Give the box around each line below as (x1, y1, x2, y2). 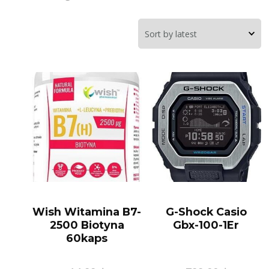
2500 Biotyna (49, 219, 124, 232)
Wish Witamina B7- (32, 205, 142, 219)
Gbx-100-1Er (173, 219, 240, 232)
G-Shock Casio (165, 205, 247, 219)
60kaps (66, 232, 108, 245)
